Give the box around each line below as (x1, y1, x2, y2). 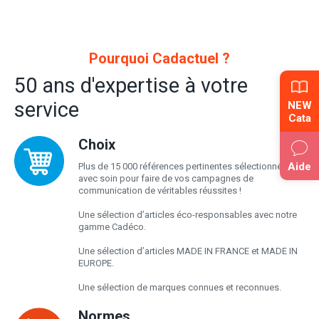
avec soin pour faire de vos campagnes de (78, 172, 253, 184)
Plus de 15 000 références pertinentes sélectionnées (78, 160, 292, 172)
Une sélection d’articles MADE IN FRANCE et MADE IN (78, 245, 298, 256)
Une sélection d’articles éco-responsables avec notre (78, 209, 297, 220)
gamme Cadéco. (78, 221, 146, 232)
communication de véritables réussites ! (78, 184, 241, 196)
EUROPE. (78, 257, 114, 268)
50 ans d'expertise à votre (14, 73, 248, 98)
